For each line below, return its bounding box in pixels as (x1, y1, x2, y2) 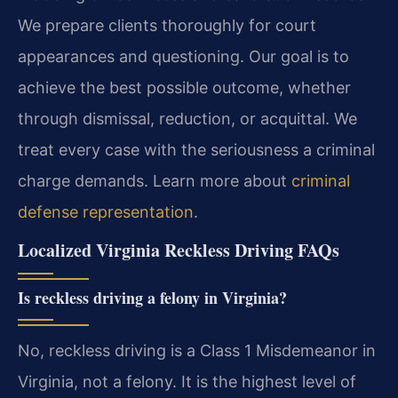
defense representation (18, 202, 194, 221)
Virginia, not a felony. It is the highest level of (18, 371, 356, 391)
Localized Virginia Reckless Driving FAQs (18, 236, 339, 263)
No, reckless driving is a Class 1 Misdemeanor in (18, 340, 376, 360)
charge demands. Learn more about (18, 171, 291, 190)
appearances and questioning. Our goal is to (18, 46, 349, 66)
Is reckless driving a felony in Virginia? (18, 285, 287, 309)
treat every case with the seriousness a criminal (18, 139, 375, 159)
